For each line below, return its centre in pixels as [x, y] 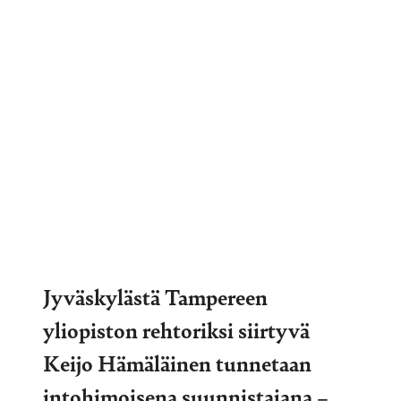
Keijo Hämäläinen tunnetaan [177, 362]
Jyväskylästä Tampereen [155, 296]
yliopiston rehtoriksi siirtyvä [176, 329]
